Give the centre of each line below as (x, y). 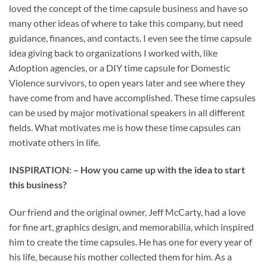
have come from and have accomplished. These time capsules (132, 98)
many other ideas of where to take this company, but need (126, 23)
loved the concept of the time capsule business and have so (128, 8)
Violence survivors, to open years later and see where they (127, 83)
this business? (38, 185)
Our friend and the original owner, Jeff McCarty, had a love (127, 212)
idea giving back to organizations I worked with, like (113, 53)
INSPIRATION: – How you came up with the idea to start (127, 170)
